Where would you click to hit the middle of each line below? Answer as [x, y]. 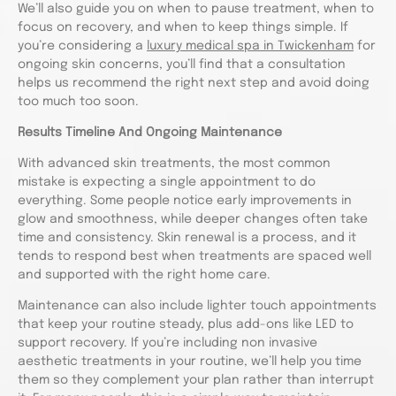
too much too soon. [78, 102]
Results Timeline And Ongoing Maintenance [150, 133]
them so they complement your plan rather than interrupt [196, 380]
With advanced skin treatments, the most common [174, 164]
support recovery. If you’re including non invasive [168, 343]
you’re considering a [82, 46]
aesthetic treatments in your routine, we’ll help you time [190, 362]
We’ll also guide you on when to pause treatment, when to [196, 9]
